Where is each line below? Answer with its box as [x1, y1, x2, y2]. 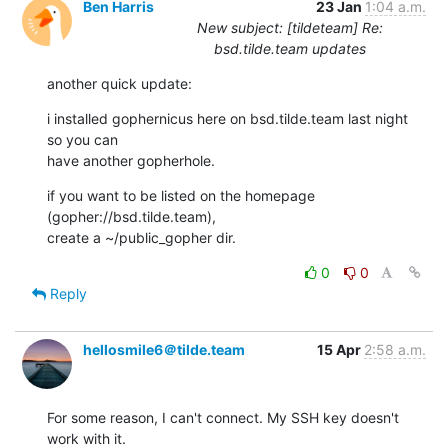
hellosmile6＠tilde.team [83, 340, 245, 358]
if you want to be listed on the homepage [47, 186, 315, 204]
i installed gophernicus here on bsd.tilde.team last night [47, 109, 408, 127]
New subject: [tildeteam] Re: [197, 18, 383, 36]
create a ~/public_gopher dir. [47, 228, 236, 246]
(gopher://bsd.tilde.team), [47, 207, 216, 225]
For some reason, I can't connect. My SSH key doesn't [47, 408, 399, 426]
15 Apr [317, 340, 364, 358]
